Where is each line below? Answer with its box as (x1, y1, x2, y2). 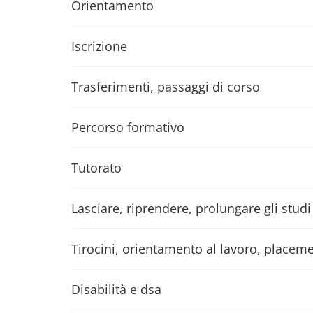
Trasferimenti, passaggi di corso (71, 78, 260, 95)
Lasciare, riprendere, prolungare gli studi (71, 200, 311, 217)
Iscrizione (71, 38, 127, 54)
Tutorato (71, 159, 122, 176)
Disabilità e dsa (71, 281, 161, 298)
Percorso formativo (71, 119, 184, 136)
